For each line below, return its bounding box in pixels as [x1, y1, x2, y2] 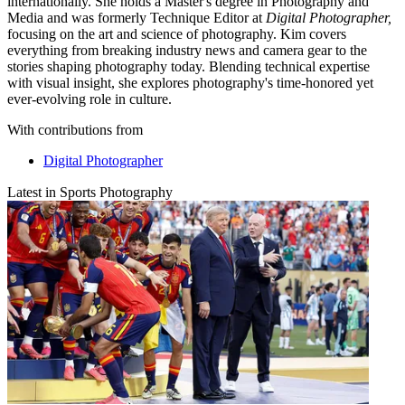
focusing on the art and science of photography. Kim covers [7, 25, 346, 42]
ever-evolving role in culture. [7, 90, 175, 107]
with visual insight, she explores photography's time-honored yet [7, 74, 373, 90]
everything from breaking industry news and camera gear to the [7, 42, 367, 58]
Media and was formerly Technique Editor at [7, 9, 266, 25]
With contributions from [7, 121, 143, 137]
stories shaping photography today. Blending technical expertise [7, 58, 370, 74]
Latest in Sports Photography [7, 184, 173, 200]
